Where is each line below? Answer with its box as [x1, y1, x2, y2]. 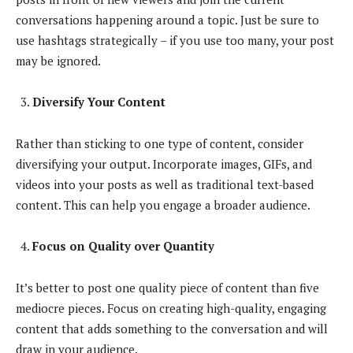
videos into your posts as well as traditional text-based [16, 176, 314, 192]
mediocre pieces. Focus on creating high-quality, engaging [16, 299, 326, 316]
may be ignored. [16, 52, 101, 69]
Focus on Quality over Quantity [32, 237, 214, 254]
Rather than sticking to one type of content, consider [16, 135, 303, 151]
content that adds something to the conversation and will [16, 320, 328, 336]
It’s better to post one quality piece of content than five [16, 279, 319, 295]
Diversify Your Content [32, 93, 165, 110]
